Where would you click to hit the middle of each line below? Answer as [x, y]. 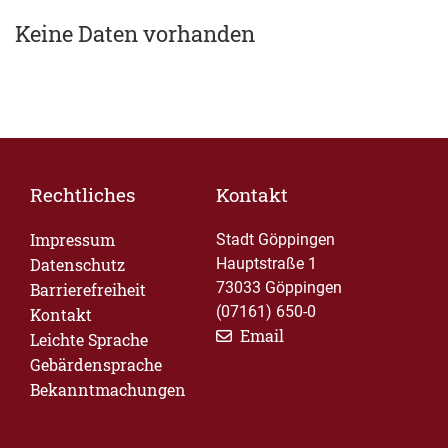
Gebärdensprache [96, 364]
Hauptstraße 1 [266, 263]
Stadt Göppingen [275, 239]
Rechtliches [82, 194]
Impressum [72, 239]
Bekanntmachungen [108, 389]
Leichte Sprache [89, 339]
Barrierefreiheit [88, 289]
